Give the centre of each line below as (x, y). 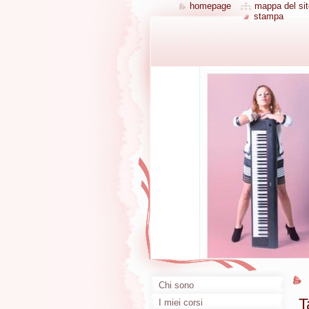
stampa (268, 16)
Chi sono (176, 285)
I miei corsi (181, 302)
